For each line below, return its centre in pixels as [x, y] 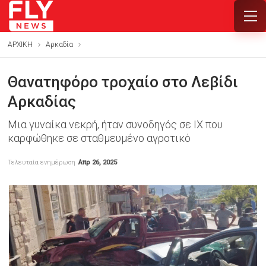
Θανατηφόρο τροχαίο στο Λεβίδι [123, 82]
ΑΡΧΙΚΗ [20, 45]
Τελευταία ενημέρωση [42, 162]
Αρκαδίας [42, 102]
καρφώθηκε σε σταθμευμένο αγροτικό [99, 138]
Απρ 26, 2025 [97, 162]
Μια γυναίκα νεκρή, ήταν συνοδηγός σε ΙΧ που [115, 124]
